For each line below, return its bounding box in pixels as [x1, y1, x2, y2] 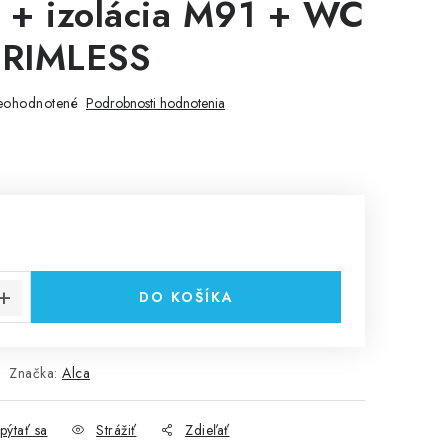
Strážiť [96, 420, 137, 440]
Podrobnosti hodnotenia [86, 93, 225, 113]
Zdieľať [185, 420, 230, 440]
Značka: [9, 363, 62, 383]
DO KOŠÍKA [138, 287, 234, 307]
